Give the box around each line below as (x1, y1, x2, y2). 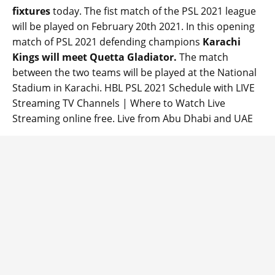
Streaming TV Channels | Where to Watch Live (12, 96, 225, 110)
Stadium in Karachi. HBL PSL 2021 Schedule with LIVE (12, 81, 255, 95)
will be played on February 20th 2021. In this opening (12, 20, 255, 34)
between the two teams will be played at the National (12, 66, 257, 80)
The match (177, 50, 228, 64)
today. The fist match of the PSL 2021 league (50, 4, 256, 18)
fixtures (12, 4, 50, 18)
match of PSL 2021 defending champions (12, 35, 203, 49)
